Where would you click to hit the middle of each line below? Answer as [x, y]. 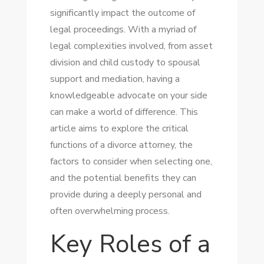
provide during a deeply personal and [126, 194]
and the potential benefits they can [123, 178]
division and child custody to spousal [125, 62]
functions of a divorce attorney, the [121, 145]
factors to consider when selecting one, [131, 161]
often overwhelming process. [110, 211]
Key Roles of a [130, 244]
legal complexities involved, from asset [131, 46]
